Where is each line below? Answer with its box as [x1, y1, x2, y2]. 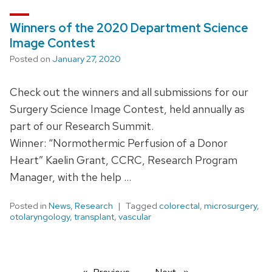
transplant [74, 210, 114, 223]
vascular [118, 210, 151, 223]
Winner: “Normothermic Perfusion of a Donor [10, 135, 228, 150]
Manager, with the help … [10, 169, 131, 184]
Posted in [10, 199, 49, 212]
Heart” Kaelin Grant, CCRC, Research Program [10, 152, 237, 167]
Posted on [10, 52, 52, 65]
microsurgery [204, 199, 257, 212]
